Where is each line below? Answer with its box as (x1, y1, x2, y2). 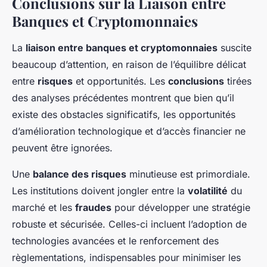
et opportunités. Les (73, 75, 168, 88)
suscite (218, 42, 252, 54)
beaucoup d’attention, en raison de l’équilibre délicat (12, 58, 246, 71)
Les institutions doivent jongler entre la (12, 185, 188, 197)
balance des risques (33, 168, 126, 181)
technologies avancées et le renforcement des (12, 235, 219, 247)
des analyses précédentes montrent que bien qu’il (12, 92, 234, 104)
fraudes (75, 201, 111, 214)
